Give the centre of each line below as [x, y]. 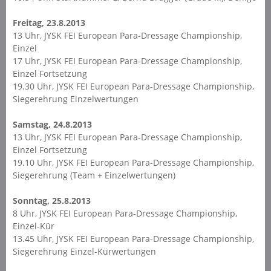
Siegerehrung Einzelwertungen [75, 99]
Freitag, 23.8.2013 [49, 22]
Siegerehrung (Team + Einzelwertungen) [94, 175]
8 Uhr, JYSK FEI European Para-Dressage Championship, [125, 213]
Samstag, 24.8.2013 [52, 124]
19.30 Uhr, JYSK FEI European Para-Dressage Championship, [133, 86]
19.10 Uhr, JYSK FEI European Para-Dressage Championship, [133, 162]
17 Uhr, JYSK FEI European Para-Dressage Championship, [127, 60]
